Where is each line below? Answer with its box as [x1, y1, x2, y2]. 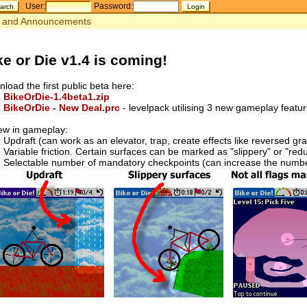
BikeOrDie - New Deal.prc [3, 102, 120, 114]
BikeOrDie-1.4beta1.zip [3, 91, 110, 103]
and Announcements [1, 15, 91, 27]
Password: [94, 1, 134, 10]
